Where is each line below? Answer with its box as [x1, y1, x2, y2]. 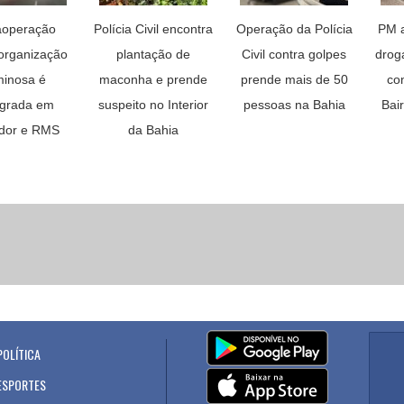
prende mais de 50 [240, 72, 348, 87]
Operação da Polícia [235, 22, 353, 36]
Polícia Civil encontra [94, 22, 213, 36]
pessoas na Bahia [243, 97, 345, 112]
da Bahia [128, 123, 179, 137]
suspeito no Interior [98, 97, 208, 112]
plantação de [116, 47, 190, 61]
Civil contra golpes [242, 47, 346, 61]
